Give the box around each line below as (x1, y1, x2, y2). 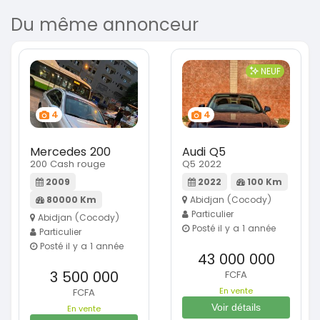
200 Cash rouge (30, 157, 106, 171)
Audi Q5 (182, 144, 226, 161)
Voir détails (211, 301, 261, 314)
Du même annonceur (11, 13, 199, 37)
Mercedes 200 (30, 144, 111, 161)
